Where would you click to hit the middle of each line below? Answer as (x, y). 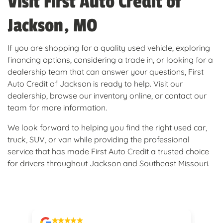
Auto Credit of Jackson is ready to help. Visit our (95, 84)
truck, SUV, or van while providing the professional (99, 140)
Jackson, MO (53, 26)
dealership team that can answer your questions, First (106, 72)
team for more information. (57, 108)
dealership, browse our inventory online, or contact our (107, 96)
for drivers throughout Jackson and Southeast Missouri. (109, 164)
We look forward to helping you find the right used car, (107, 128)
